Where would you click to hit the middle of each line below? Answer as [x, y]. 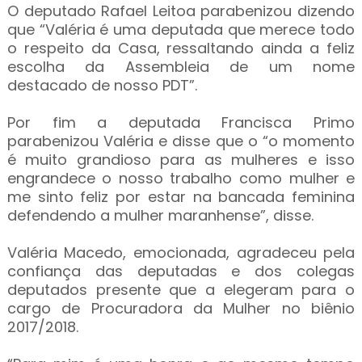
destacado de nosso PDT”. [102, 85]
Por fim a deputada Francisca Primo [181, 122]
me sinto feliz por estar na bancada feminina [181, 197]
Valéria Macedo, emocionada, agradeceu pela [181, 253]
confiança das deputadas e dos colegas [181, 271]
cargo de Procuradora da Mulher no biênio [181, 308]
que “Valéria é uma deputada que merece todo [181, 29]
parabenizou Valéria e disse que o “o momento [181, 141]
